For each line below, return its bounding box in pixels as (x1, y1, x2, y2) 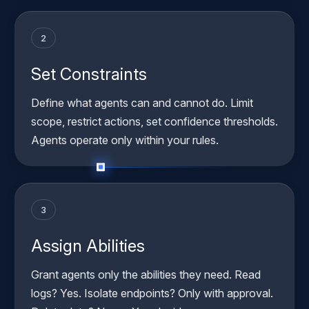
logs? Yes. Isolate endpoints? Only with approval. (31, 286, 273, 301)
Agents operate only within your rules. (31, 133, 219, 148)
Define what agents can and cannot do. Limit (31, 96, 253, 110)
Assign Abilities (31, 236, 145, 257)
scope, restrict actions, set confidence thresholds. (31, 114, 278, 129)
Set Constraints (31, 64, 147, 85)
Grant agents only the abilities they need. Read (31, 268, 261, 282)
